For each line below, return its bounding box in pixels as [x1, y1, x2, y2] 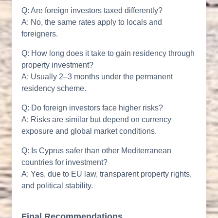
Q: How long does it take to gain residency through [21, 49, 195, 58]
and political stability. [21, 182, 93, 190]
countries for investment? [21, 158, 108, 167]
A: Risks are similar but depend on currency [21, 115, 171, 124]
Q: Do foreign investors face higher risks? [21, 104, 163, 112]
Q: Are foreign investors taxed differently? [21, 6, 163, 15]
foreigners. [21, 30, 58, 38]
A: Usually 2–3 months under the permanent [21, 73, 173, 81]
